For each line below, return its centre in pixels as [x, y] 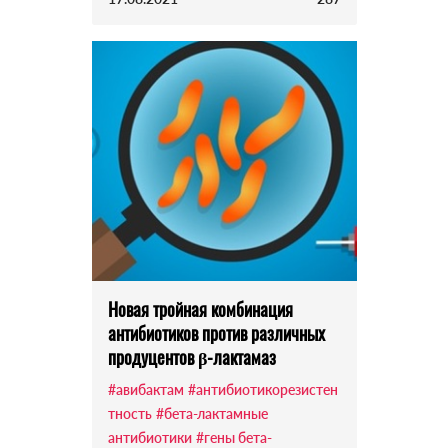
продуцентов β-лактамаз [191, 357]
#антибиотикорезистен [262, 390]
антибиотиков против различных [216, 333]
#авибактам [145, 390]
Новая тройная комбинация [200, 309]
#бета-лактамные [211, 414]
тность [129, 414]
